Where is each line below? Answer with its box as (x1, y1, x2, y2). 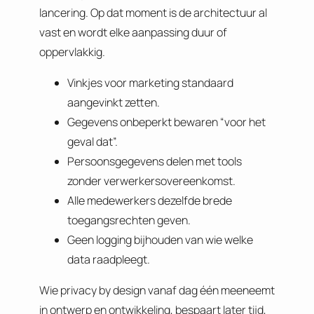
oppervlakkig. (39, 43, 105, 60)
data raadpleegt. (67, 251, 150, 267)
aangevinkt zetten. (67, 94, 160, 110)
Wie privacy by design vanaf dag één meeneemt (39, 282, 275, 298)
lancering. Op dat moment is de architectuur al (39, 4, 267, 20)
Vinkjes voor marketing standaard (67, 74, 233, 90)
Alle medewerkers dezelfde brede (67, 192, 232, 208)
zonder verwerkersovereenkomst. (67, 172, 235, 189)
